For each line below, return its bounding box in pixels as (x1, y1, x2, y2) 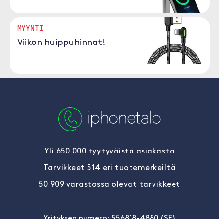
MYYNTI (17, 22, 44, 33)
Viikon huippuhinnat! (17, 38, 106, 47)
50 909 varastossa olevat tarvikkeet (39, 181, 180, 189)
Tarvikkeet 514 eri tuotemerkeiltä (43, 164, 176, 172)
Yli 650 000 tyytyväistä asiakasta (44, 148, 175, 155)
